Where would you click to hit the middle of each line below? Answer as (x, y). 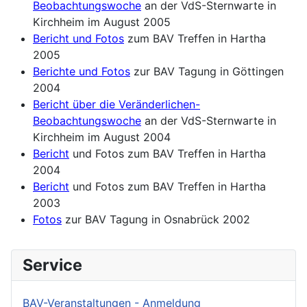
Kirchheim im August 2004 (102, 137)
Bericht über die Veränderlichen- (116, 104)
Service (52, 265)
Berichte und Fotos (82, 71)
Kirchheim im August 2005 (102, 22)
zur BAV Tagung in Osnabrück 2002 (156, 219)
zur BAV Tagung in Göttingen (207, 71)
